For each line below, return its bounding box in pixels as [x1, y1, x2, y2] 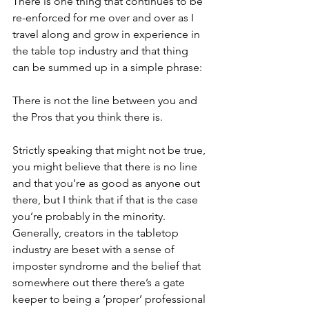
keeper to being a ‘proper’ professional [12, 292, 208, 306]
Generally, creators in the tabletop [12, 226, 181, 240]
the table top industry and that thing [12, 44, 191, 58]
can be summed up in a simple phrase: [12, 61, 202, 74]
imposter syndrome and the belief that [12, 259, 203, 273]
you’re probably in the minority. [12, 210, 168, 223]
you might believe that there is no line [12, 160, 200, 174]
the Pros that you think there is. [12, 110, 163, 124]
